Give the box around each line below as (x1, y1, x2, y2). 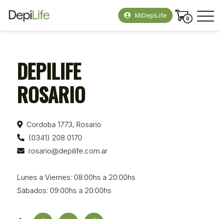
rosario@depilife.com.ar (28, 146, 108, 155)
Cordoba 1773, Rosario (26, 119, 101, 129)
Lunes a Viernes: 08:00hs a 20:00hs (17, 172, 135, 182)
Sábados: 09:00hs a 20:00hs (17, 185, 111, 195)
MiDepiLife (133, 11, 167, 19)
